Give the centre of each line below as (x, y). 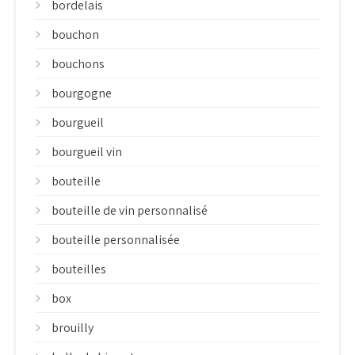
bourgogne (82, 93)
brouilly (73, 328)
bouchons (78, 64)
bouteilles (79, 269)
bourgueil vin (87, 152)
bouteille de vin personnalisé (130, 210)
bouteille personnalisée (116, 240)
